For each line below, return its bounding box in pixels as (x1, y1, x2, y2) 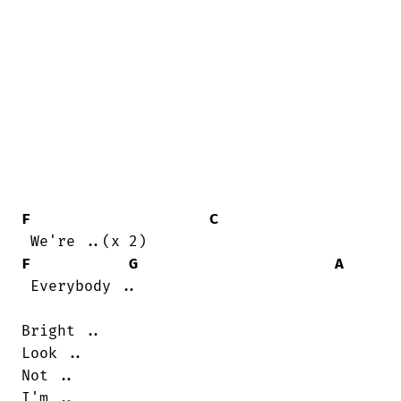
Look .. (21, 345, 84, 363)
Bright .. (21, 322, 102, 341)
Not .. (21, 367, 75, 386)
